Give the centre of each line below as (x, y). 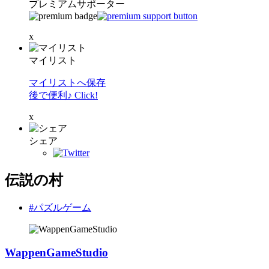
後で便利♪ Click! (63, 95)
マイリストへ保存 (67, 83)
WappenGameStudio (56, 252)
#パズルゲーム (60, 207)
